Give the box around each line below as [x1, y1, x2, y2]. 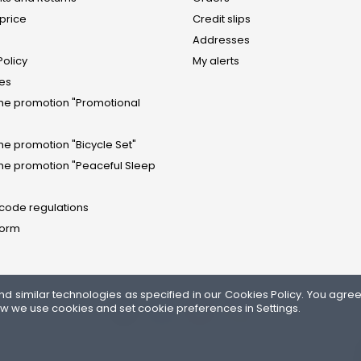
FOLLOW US [144, 332, 217, 351]
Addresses [193, 31, 250, 48]
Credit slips [193, 10, 251, 27]
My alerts [193, 52, 239, 68]
